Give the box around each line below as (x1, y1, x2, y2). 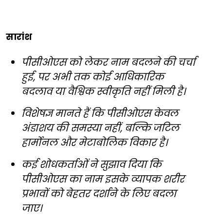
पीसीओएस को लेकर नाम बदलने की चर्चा (21, 55, 195, 69)
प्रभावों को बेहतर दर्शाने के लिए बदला (21, 186, 176, 200)
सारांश (6, 30, 32, 43)
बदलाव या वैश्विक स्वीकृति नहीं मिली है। (21, 84, 185, 98)
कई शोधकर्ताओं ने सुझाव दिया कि (21, 157, 162, 171)
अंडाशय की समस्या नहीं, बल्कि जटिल (21, 121, 179, 135)
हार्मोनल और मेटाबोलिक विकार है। (21, 135, 167, 149)
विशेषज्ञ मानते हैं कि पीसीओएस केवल (21, 106, 178, 120)
